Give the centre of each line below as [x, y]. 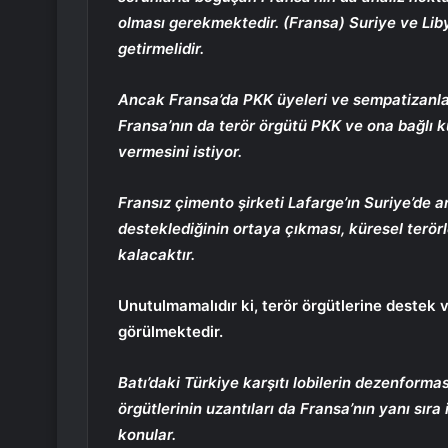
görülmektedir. [170, 332]
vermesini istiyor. [180, 152]
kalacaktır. [156, 255]
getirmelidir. [161, 49]
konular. [147, 435]
